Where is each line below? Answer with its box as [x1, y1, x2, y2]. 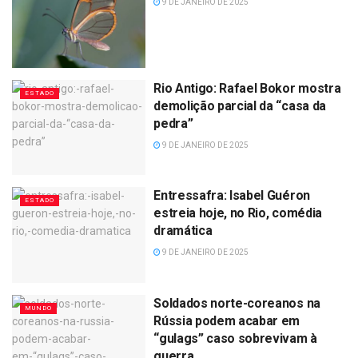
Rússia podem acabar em [153, 312, 300, 328]
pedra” [153, 115, 193, 131]
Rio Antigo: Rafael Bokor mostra [153, 80, 341, 96]
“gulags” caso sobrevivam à [153, 330, 317, 346]
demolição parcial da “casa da [153, 97, 326, 113]
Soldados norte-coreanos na [153, 295, 320, 311]
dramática [153, 223, 213, 239]
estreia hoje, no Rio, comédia [153, 205, 322, 221]
